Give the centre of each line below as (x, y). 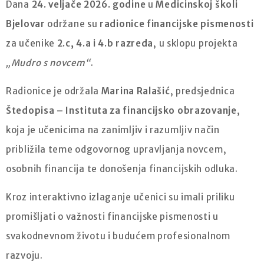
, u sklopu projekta (196, 44)
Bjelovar (26, 24)
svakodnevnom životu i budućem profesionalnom (118, 236)
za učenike (32, 44)
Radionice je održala (54, 91)
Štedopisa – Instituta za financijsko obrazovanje (121, 111)
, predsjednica (202, 91)
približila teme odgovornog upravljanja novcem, (116, 150)
